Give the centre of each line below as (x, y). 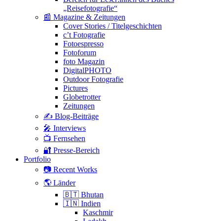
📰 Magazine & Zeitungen (84, 17)
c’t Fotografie (84, 35)
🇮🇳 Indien (82, 203)
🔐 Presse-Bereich (72, 150)
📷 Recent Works (70, 169)
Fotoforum (80, 52)
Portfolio (37, 159)
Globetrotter (82, 97)
